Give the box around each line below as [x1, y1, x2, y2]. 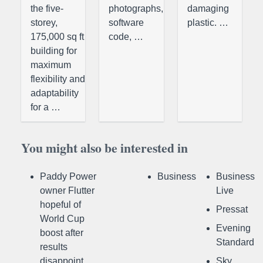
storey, [31, 17, 58, 28]
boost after [40, 227, 83, 238]
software [109, 17, 144, 28]
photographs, [109, 3, 164, 14]
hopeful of [40, 199, 81, 210]
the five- [31, 3, 63, 14]
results [40, 241, 68, 252]
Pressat [216, 204, 248, 214]
